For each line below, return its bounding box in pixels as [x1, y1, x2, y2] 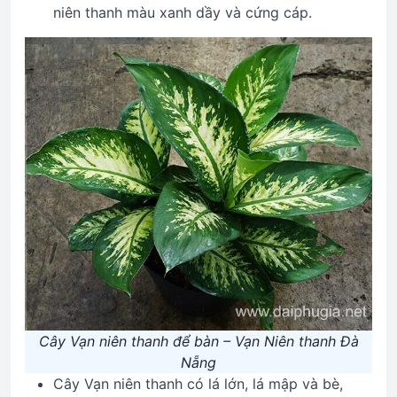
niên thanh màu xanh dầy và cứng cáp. [53, 4, 312, 21]
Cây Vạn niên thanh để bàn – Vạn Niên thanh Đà [38, 332, 359, 350]
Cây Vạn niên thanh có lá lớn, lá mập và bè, [53, 375, 343, 393]
